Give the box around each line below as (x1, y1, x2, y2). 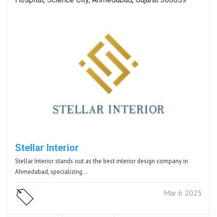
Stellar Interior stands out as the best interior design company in (15, 156, 188, 165)
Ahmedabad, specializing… (15, 167, 88, 176)
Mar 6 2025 (164, 187, 202, 198)
